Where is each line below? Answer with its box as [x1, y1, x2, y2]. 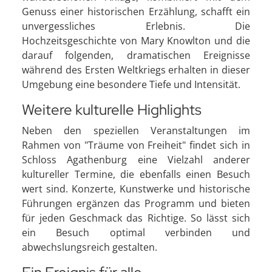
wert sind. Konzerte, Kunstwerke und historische [22, 182, 250, 195]
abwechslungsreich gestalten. [22, 240, 157, 254]
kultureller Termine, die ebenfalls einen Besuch [22, 167, 250, 181]
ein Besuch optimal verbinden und [22, 225, 250, 239]
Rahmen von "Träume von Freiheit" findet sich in [22, 138, 250, 152]
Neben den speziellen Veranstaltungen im [22, 123, 250, 137]
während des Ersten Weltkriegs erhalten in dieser [22, 63, 250, 76]
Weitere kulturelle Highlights [22, 100, 202, 119]
